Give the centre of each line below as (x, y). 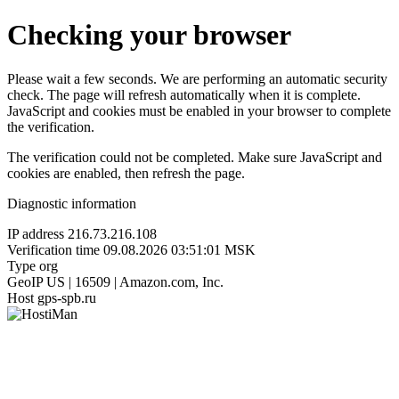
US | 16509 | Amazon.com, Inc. (135, 281)
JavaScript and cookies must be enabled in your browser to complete (199, 110)
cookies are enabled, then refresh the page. (126, 173)
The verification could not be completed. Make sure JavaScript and (195, 157)
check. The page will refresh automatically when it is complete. (184, 94)
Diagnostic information (72, 203)
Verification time (53, 249)
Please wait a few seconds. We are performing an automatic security (197, 78)
